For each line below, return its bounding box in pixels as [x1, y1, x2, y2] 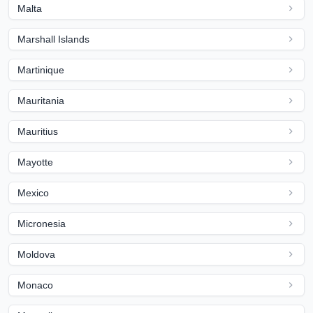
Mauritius [17, 126, 58, 137]
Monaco [17, 279, 53, 291]
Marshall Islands [17, 34, 89, 45]
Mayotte [17, 156, 53, 168]
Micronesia [17, 218, 66, 229]
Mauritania [17, 95, 64, 106]
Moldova [17, 249, 55, 260]
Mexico [17, 187, 49, 198]
